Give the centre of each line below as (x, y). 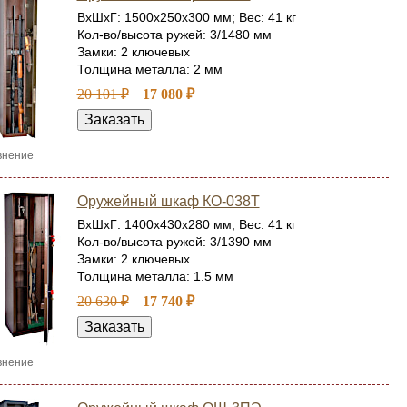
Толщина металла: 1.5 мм (155, 276)
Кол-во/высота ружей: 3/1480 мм (174, 35)
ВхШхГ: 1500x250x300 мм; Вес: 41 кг (186, 17)
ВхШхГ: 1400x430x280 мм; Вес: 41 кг (186, 224)
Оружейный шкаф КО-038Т (168, 201)
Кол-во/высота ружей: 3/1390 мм (174, 242)
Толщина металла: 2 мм (149, 69)
